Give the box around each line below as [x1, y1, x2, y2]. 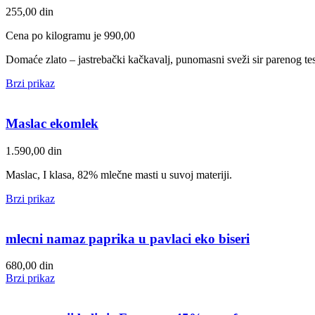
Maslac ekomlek [6, 116, 98, 131]
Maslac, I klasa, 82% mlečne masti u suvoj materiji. [6, 168, 232, 181]
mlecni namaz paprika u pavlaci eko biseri [6, 231, 250, 246]
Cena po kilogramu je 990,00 [6, 30, 135, 42]
